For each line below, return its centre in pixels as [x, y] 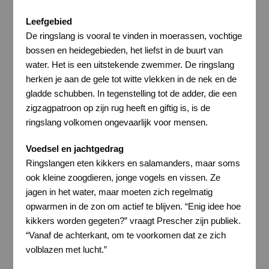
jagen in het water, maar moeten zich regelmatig [119, 192]
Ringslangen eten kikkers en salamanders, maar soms [133, 163]
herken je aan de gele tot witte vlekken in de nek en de [131, 79]
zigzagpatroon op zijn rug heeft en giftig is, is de [118, 108]
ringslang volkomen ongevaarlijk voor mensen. [116, 122]
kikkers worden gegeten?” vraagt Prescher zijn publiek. [133, 220]
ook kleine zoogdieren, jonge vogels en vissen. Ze [123, 177]
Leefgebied [49, 22]
